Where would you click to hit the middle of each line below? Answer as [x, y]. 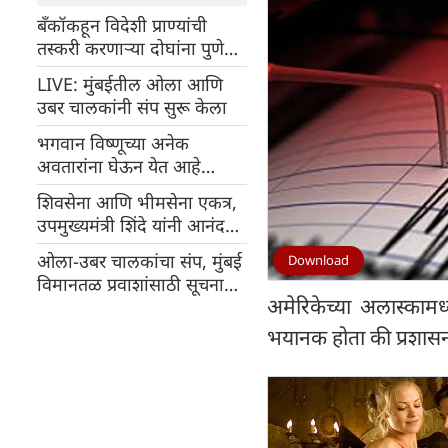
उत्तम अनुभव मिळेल [103, 212]
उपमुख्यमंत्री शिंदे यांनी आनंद [131, 225]
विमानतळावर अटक [101, 71]
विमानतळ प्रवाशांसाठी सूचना [130, 284]
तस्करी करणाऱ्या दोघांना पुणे [130, 48]
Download [318, 259]
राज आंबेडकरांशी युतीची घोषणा [140, 248]
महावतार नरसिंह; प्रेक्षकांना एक [138, 189]
